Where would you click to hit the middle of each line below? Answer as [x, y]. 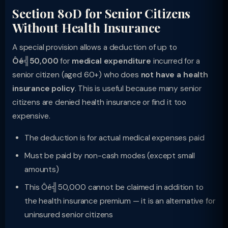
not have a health [174, 75]
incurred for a [175, 61]
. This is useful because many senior [138, 89]
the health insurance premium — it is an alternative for [120, 201]
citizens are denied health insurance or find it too [99, 102]
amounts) [42, 169]
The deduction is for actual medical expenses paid [115, 138]
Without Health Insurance [87, 27]
